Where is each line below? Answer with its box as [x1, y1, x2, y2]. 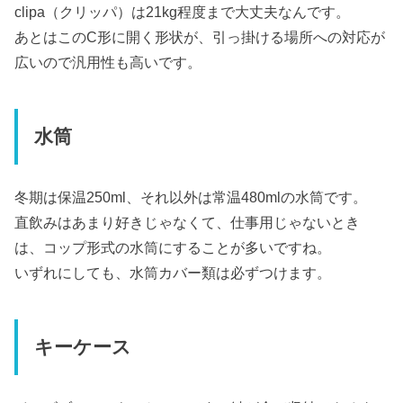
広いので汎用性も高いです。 [14, 53, 202, 70]
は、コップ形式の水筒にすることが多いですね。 [14, 238, 332, 255]
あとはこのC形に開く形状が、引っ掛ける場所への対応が [14, 28, 386, 45]
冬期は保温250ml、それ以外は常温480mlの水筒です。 [14, 188, 368, 205]
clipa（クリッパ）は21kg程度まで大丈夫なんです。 [14, 3, 351, 20]
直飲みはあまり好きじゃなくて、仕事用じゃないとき [14, 213, 361, 230]
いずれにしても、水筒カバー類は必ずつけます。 [14, 264, 332, 281]
